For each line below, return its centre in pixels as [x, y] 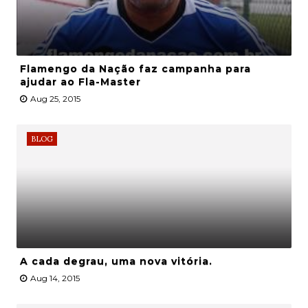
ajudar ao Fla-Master [80, 82]
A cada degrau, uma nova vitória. [116, 262]
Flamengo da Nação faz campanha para [135, 69]
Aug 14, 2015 [55, 278]
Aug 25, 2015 [55, 99]
